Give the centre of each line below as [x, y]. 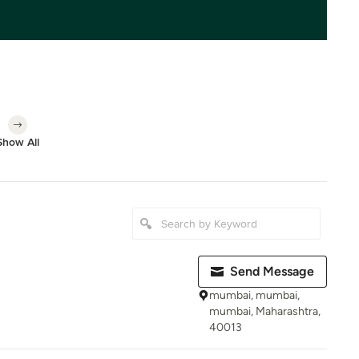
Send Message [272, 271]
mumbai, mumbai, [254, 295]
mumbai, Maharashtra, [265, 311]
